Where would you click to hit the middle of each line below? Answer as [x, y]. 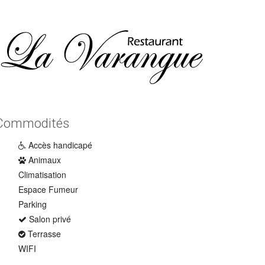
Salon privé [50, 219]
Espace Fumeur [48, 189]
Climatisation [42, 174]
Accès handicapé [60, 145]
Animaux [45, 160]
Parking [33, 204]
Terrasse [44, 234]
